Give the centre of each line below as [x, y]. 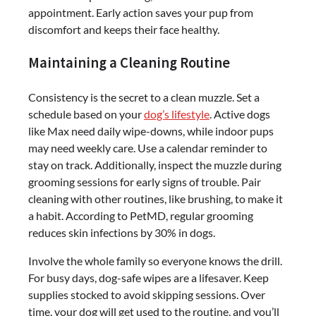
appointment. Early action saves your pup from [141, 12]
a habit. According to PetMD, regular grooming [141, 216]
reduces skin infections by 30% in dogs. [122, 233]
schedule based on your [86, 114]
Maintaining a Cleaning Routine [129, 63]
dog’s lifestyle [177, 114]
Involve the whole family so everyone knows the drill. [155, 261]
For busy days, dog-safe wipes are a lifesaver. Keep [148, 278]
